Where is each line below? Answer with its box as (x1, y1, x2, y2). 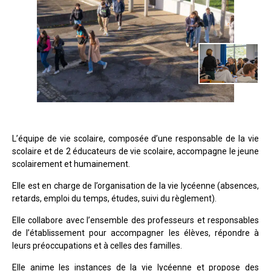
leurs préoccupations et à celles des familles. (12, 241, 182, 251)
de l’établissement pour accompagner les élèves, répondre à (12, 228, 259, 238)
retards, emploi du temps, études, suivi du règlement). (12, 194, 217, 204)
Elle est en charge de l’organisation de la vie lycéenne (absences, (12, 181, 259, 191)
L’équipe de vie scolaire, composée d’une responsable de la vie (12, 134, 259, 144)
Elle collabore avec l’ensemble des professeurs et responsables (12, 215, 259, 226)
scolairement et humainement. (12, 159, 130, 169)
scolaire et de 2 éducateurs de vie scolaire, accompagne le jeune (12, 146, 259, 157)
